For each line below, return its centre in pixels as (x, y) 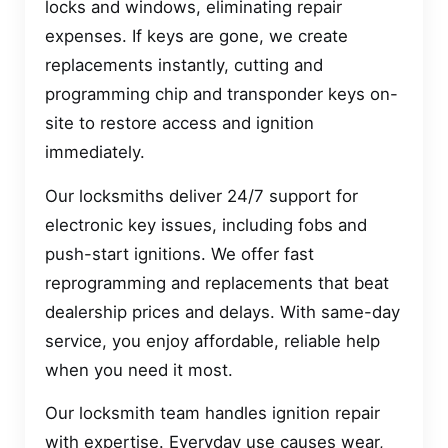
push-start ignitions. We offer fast (179, 253)
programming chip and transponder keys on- (221, 94)
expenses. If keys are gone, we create (196, 36)
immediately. (95, 152)
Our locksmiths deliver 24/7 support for (201, 195)
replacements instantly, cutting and (184, 65)
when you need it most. (139, 369)
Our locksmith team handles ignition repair (212, 413)
